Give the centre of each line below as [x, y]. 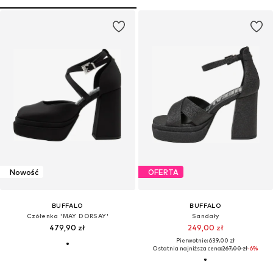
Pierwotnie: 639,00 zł [206, 241]
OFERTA [163, 172]
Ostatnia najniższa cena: [188, 249]
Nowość [24, 172]
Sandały [205, 216]
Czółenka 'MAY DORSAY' [67, 216]
